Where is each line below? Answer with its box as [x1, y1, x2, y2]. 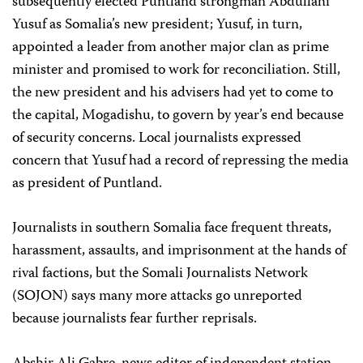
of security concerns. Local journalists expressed [12, 126, 301, 151]
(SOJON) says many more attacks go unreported [12, 284, 302, 309]
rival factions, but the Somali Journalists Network [12, 262, 308, 286]
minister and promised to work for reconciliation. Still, [12, 58, 340, 83]
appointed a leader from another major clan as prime [12, 36, 329, 60]
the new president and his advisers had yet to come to [12, 81, 333, 105]
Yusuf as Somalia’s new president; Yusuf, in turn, [12, 13, 302, 37]
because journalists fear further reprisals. [12, 307, 257, 331]
